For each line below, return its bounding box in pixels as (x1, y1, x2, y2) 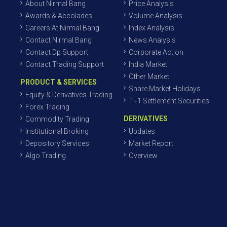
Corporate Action (129, 48, 183, 56)
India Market (129, 60, 167, 68)
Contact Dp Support (25, 48, 88, 56)
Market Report (129, 139, 173, 147)
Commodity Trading (25, 115, 89, 123)
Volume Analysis (129, 12, 182, 20)
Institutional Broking (25, 127, 89, 135)
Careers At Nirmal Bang (25, 24, 99, 32)
